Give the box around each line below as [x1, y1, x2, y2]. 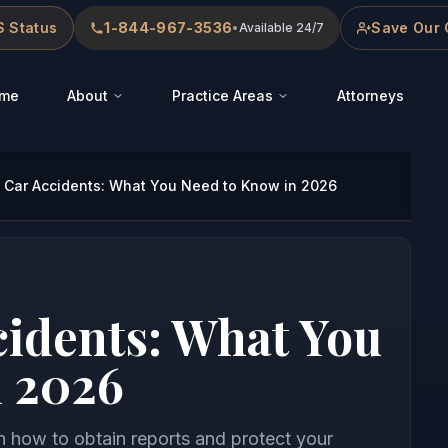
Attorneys [337, 87, 404, 104]
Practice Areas [172, 87, 273, 104]
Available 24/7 [239, 20, 325, 35]
